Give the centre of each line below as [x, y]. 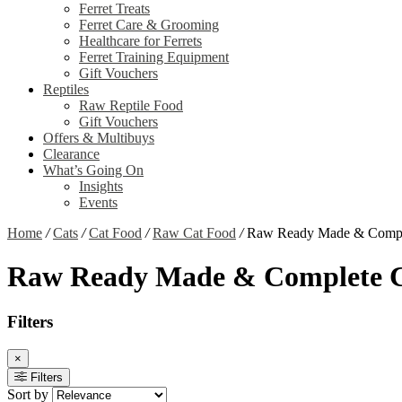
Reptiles [66, 89]
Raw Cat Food [194, 232]
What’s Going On [93, 170]
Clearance [71, 153]
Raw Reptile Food [131, 105]
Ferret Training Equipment [154, 57]
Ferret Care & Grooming [149, 24]
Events [98, 202]
